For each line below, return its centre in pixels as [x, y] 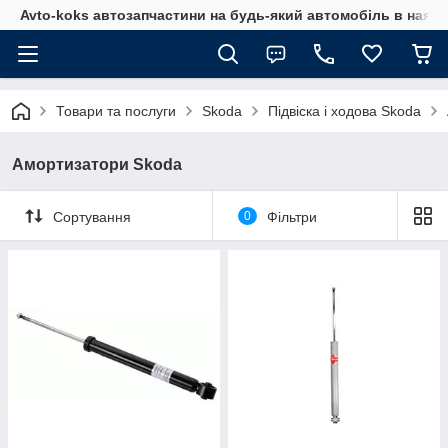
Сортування [92, 216]
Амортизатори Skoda [97, 164]
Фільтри [291, 216]
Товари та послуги [116, 111]
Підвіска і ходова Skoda [344, 111]
